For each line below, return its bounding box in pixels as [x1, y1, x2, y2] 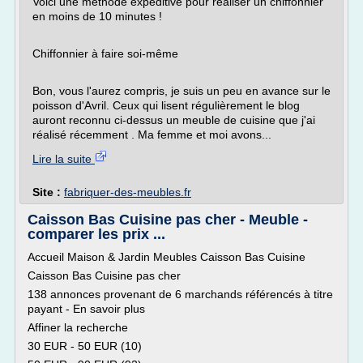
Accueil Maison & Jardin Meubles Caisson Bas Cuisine [28, 250, 305, 263]
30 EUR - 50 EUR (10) [28, 340, 142, 352]
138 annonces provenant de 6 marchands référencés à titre [28, 288, 333, 301]
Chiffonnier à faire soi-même [32, 47, 178, 60]
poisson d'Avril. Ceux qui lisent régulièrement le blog [32, 99, 300, 112]
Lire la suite [32, 152, 95, 165]
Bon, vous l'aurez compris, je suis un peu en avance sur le [32, 84, 331, 97]
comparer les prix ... [28, 226, 165, 242]
